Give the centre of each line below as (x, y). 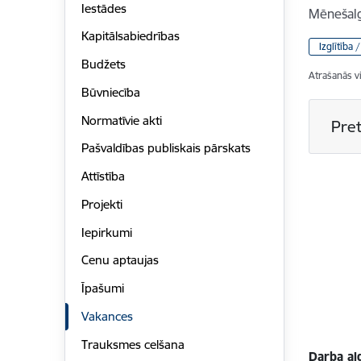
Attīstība (103, 176)
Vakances (107, 316)
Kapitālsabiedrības (130, 36)
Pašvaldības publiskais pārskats (166, 148)
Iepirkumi (106, 232)
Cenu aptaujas (120, 260)
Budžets (103, 64)
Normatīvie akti (121, 120)
